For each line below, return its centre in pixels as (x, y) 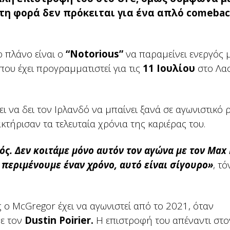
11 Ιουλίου (169, 68)
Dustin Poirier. (59, 220)
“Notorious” (94, 54)
